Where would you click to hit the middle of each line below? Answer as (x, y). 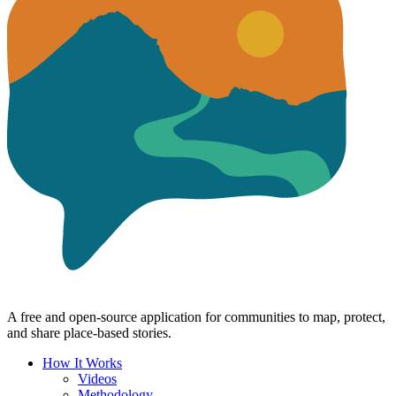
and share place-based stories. (89, 332)
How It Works (82, 362)
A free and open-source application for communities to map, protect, (196, 316)
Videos (97, 378)
